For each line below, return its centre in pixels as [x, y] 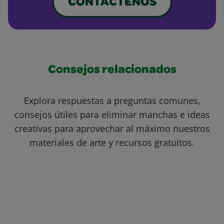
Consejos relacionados [112, 71]
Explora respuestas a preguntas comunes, [112, 101]
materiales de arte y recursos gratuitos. [112, 143]
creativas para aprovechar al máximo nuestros [112, 129]
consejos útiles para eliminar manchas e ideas [112, 115]
